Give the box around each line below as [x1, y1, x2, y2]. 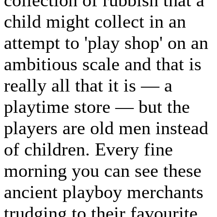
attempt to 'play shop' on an [4, 32, 208, 53]
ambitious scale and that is [4, 53, 201, 74]
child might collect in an [4, 11, 186, 31]
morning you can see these [4, 160, 201, 181]
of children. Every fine [4, 139, 173, 159]
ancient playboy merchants [4, 181, 203, 202]
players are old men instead [4, 117, 208, 138]
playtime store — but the [4, 96, 190, 117]
